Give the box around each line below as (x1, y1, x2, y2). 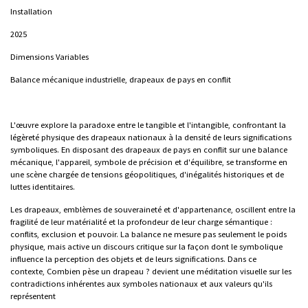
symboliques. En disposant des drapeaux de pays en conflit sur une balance (10, 144, 287, 155)
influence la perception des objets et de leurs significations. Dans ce (10, 254, 256, 264)
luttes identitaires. (10, 181, 75, 192)
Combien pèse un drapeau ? (47, 266, 150, 276)
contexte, (10, 266, 47, 276)
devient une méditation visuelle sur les (150, 266, 291, 276)
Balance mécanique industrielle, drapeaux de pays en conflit (10, 74, 231, 85)
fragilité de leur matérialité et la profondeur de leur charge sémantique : (10, 217, 272, 227)
